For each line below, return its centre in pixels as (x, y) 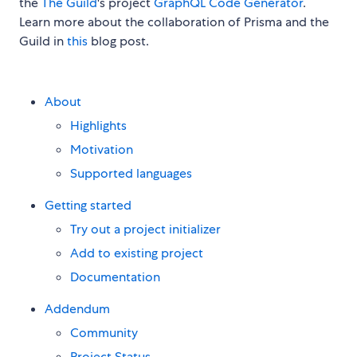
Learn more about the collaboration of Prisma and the (174, 22)
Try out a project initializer (145, 229)
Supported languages (131, 174)
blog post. (118, 41)
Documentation (115, 277)
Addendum (77, 309)
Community (104, 333)
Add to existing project (137, 253)
